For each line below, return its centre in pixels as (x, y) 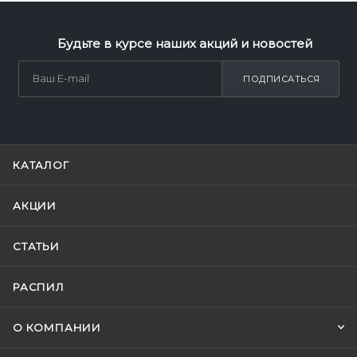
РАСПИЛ (39, 287)
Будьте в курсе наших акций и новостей (185, 43)
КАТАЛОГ (41, 165)
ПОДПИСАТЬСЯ (282, 79)
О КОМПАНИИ (57, 328)
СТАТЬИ (36, 246)
